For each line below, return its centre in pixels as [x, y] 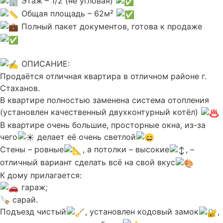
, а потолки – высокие [126, 150]
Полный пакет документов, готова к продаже [112, 26]
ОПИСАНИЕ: [45, 63]
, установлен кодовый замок [142, 212]
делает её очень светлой [86, 137]
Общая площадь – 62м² [68, 13]
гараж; [33, 187]
